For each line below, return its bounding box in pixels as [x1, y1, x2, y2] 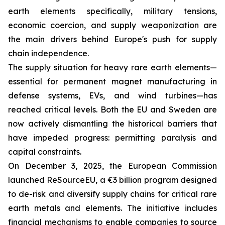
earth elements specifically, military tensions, [8, 6, 217, 16]
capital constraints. [8, 147, 81, 157]
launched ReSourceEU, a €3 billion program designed [8, 175, 217, 185]
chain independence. [8, 48, 89, 58]
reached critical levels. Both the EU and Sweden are [8, 104, 217, 115]
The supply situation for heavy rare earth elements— [8, 62, 217, 72]
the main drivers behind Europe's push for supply [8, 34, 217, 44]
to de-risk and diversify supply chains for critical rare [8, 189, 217, 199]
